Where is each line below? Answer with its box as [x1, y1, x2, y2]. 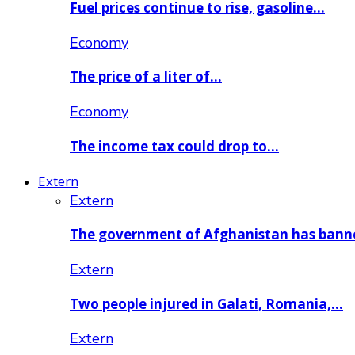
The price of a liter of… [70, 67, 222, 86]
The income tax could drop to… [70, 136, 279, 155]
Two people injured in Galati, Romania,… [70, 294, 343, 313]
